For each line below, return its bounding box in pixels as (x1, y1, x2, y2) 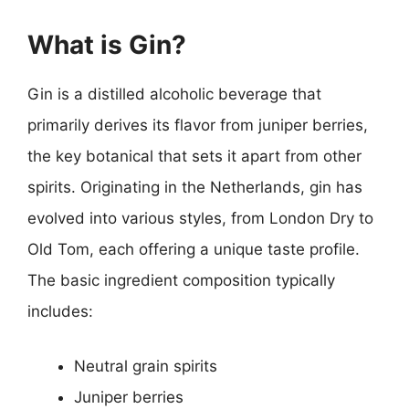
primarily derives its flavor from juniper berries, (27, 116, 368, 134)
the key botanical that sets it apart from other (27, 147, 362, 165)
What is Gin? (27, 29, 186, 60)
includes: (27, 302, 93, 320)
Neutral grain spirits (74, 356, 217, 375)
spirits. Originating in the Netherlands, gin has (27, 178, 362, 196)
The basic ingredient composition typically (27, 271, 335, 289)
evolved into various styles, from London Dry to (27, 209, 373, 227)
